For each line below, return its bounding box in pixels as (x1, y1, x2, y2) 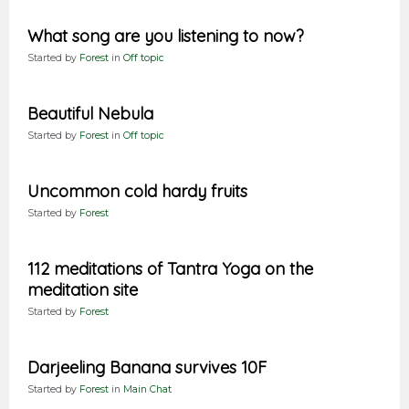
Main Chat (123, 383, 172, 396)
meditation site (27, 279, 138, 301)
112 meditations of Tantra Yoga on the (27, 258, 313, 280)
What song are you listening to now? (27, 26, 304, 47)
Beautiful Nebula (27, 103, 153, 125)
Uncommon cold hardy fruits (27, 181, 247, 203)
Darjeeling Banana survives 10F (27, 357, 267, 379)
